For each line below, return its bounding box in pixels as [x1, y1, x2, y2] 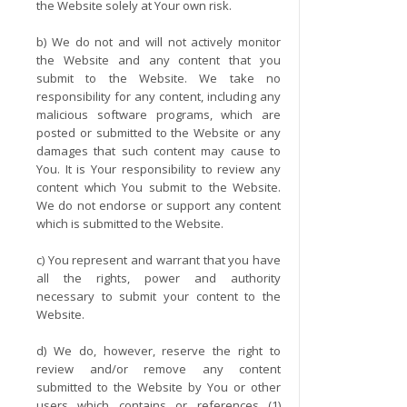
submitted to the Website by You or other [36, 379, 282, 395]
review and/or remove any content [36, 361, 282, 377]
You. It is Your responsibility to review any [36, 161, 282, 177]
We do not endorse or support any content [36, 197, 282, 213]
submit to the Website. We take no [36, 70, 282, 86]
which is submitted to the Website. [36, 215, 223, 232]
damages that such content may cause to [36, 143, 282, 159]
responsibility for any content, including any [36, 88, 282, 104]
